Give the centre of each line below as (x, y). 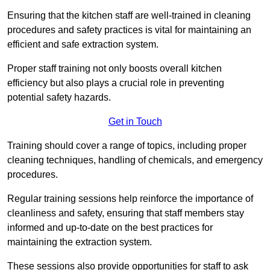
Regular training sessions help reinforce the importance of (130, 198)
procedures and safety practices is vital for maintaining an (129, 30)
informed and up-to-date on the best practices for (110, 227)
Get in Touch (135, 121)
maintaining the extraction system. (80, 242)
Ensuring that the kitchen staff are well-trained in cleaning (129, 15)
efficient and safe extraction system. (83, 44)
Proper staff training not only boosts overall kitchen (115, 68)
